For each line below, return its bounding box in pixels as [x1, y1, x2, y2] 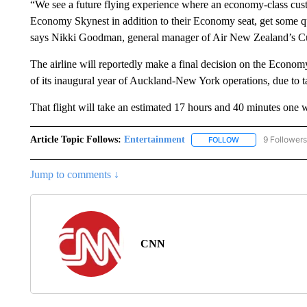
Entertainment [123, 134, 185, 145]
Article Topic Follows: [29, 134, 121, 145]
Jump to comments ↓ [29, 169, 119, 181]
